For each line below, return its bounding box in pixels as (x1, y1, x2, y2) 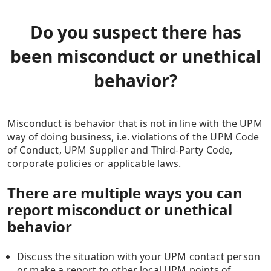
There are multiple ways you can (7, 183, 243, 203)
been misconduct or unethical (10, 45, 261, 68)
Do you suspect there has (30, 21, 241, 44)
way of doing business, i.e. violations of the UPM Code (7, 130, 260, 144)
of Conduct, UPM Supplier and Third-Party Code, (7, 143, 233, 157)
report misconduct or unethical (7, 200, 232, 220)
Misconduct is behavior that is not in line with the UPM (7, 117, 263, 131)
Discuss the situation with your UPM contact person (17, 250, 261, 264)
